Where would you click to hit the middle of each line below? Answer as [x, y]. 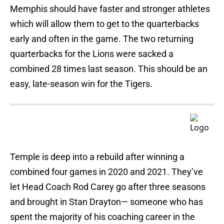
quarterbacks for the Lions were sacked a [92, 54]
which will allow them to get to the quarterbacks [104, 24]
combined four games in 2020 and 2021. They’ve [106, 172]
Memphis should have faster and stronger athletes [110, 9]
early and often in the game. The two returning [102, 39]
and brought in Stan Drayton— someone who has [106, 202]
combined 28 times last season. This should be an [109, 69]
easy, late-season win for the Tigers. [81, 84]
